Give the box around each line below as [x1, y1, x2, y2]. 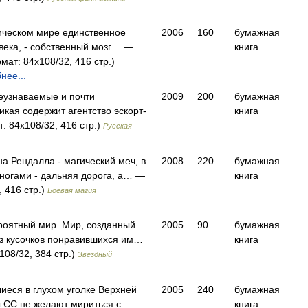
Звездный [78, 250, 112, 258]
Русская [103, 122, 132, 130]
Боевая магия [47, 186, 96, 195]
